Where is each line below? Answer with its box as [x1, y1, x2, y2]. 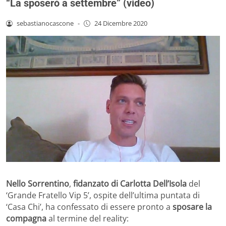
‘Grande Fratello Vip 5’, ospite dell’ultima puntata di [6, 190, 200, 201]
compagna [6, 213, 46, 224]
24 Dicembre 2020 [94, 18, 147, 28]
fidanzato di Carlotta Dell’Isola [73, 178, 187, 190]
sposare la [173, 201, 212, 213]
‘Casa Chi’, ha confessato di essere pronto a [6, 201, 173, 213]
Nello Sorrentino [6, 178, 69, 190]
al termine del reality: [46, 213, 129, 224]
